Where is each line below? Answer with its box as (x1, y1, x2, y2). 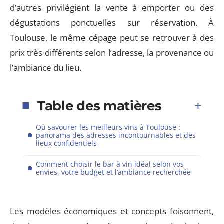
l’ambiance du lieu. (10, 62, 81, 73)
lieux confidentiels (36, 138, 97, 148)
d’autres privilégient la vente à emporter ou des (10, 2, 214, 13)
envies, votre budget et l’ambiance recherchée (36, 167, 191, 177)
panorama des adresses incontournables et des (36, 130, 196, 140)
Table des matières (37, 97, 162, 114)
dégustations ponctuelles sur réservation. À (10, 17, 214, 28)
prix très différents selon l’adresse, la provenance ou (10, 47, 214, 58)
